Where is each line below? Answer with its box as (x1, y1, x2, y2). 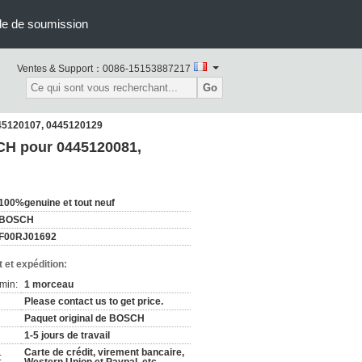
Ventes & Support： (17, 63, 103, 74)
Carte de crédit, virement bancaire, (24, 347, 184, 358)
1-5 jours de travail (24, 330, 110, 341)
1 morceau (24, 279, 74, 290)
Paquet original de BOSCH (24, 313, 145, 324)
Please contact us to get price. (24, 296, 163, 307)
